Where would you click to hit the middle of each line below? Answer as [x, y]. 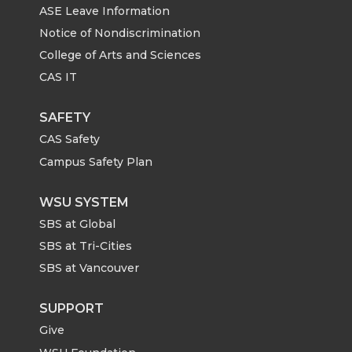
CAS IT [58, 77]
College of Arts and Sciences [120, 55]
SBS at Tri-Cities [86, 246]
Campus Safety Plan [96, 161]
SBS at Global [77, 224]
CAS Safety [70, 139]
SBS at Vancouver [89, 268]
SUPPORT [71, 309]
